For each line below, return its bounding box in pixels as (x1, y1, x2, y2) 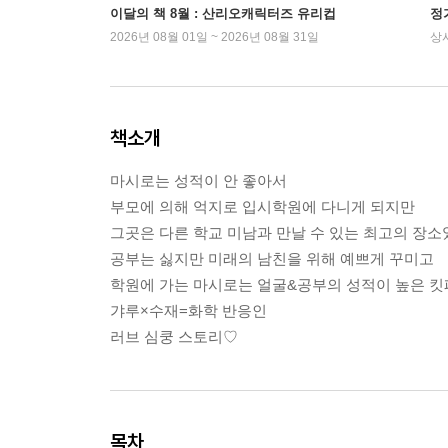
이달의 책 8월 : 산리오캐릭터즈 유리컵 (110, 6, 336, 21)
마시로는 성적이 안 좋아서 (110, 172, 287, 189)
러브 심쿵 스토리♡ (110, 328, 238, 345)
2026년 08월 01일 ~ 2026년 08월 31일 (110, 30, 319, 44)
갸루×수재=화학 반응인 (110, 302, 267, 319)
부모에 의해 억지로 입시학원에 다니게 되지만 (110, 198, 415, 215)
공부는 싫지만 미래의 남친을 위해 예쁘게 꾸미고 (110, 250, 434, 267)
